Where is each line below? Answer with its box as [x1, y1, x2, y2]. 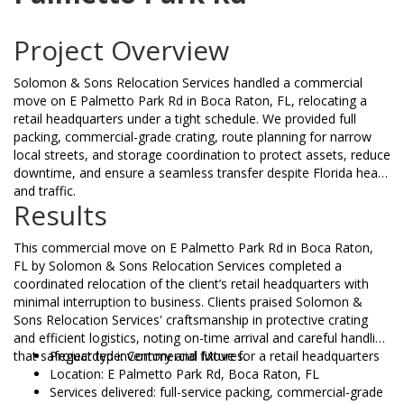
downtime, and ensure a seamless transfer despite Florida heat [14, 164, 382, 182]
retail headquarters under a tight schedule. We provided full [14, 110, 356, 128]
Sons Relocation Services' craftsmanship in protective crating [14, 311, 368, 329]
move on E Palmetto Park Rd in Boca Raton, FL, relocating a [14, 92, 367, 110]
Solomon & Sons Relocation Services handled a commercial [14, 74, 363, 92]
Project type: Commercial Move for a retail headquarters [50, 347, 380, 365]
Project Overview [14, 32, 229, 69]
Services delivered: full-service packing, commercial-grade [50, 383, 383, 401]
